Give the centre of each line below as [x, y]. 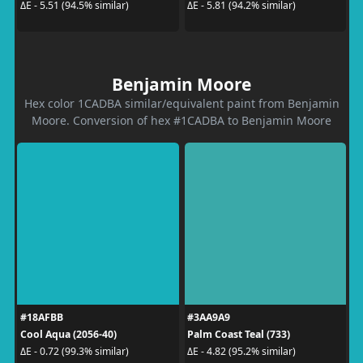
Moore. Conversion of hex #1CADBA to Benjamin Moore [181, 120]
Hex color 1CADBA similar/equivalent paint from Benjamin [181, 103]
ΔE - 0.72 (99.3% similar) [74, 351]
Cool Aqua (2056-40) [68, 334]
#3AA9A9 [209, 317]
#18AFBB [41, 317]
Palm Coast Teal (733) [239, 334]
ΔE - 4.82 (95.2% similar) [241, 351]
